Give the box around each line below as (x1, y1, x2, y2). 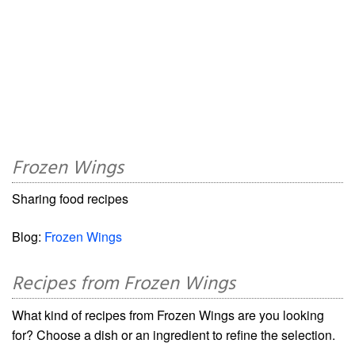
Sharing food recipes (12, 189, 128, 208)
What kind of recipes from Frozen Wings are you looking (12, 306, 324, 324)
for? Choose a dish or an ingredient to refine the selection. (12, 326, 335, 344)
